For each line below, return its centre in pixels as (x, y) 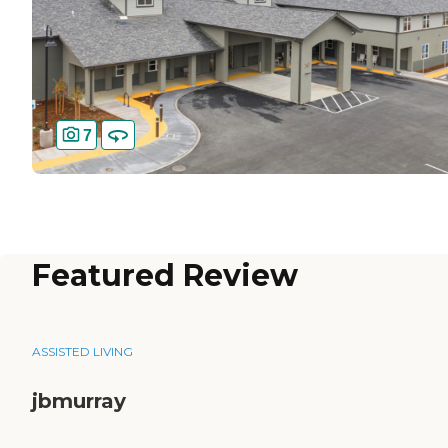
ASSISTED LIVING (82, 352)
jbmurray (79, 401)
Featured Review (165, 276)
